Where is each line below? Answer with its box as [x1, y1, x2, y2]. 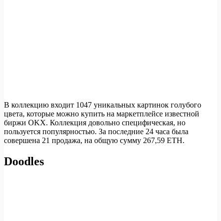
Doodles [4, 154, 44, 168]
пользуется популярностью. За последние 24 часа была [4, 127, 188, 136]
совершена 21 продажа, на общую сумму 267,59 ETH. [4, 136, 184, 145]
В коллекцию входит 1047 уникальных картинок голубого [4, 101, 201, 110]
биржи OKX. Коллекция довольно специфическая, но [4, 118, 185, 127]
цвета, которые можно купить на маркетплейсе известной [4, 110, 199, 118]
